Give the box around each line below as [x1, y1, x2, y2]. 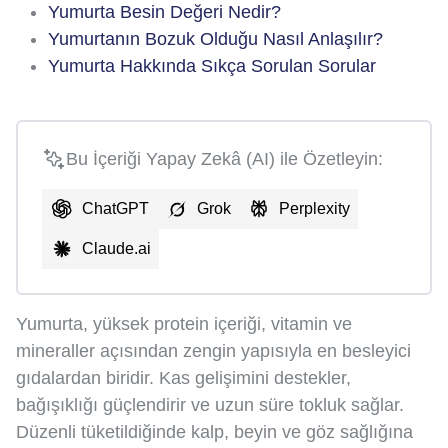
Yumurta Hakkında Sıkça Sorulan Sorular [48, 55, 376, 76]
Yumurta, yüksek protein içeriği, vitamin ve [16, 313, 352, 334]
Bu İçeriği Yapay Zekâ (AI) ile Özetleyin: [66, 148, 383, 169]
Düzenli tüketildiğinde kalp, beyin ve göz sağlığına [16, 421, 413, 442]
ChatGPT [82, 199, 149, 217]
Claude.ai [82, 239, 151, 257]
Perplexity [279, 199, 350, 217]
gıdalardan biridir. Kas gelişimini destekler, [16, 367, 351, 388]
